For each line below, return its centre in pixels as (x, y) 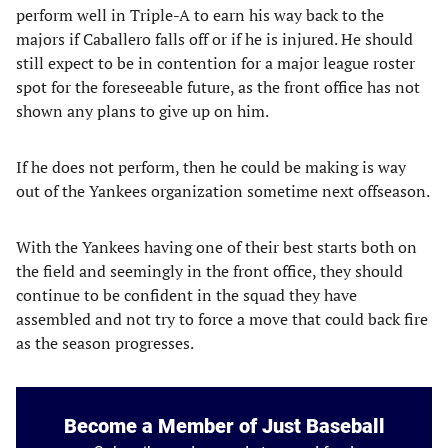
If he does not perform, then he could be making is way (211, 167)
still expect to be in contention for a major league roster (215, 63)
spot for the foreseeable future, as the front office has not (218, 87)
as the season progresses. (105, 343)
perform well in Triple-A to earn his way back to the (200, 15)
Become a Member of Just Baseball (224, 426)
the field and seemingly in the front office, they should (209, 271)
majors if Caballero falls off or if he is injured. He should (214, 39)
